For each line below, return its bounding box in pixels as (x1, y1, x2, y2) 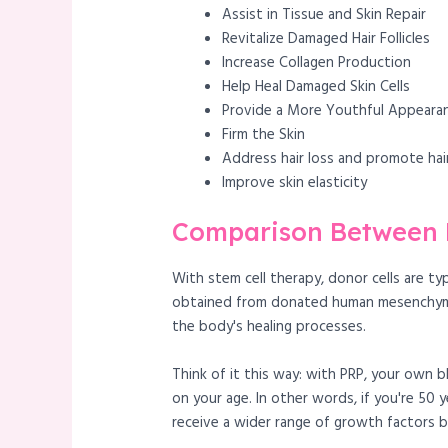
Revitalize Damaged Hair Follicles (222, 26, 431, 51)
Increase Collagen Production (222, 50, 412, 75)
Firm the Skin (222, 122, 306, 147)
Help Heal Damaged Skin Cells (222, 74, 411, 99)
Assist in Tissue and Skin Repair (222, 2, 427, 27)
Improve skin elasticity (222, 170, 368, 195)
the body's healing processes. (172, 315, 367, 340)
